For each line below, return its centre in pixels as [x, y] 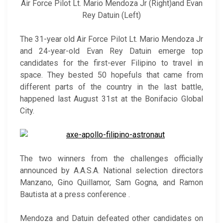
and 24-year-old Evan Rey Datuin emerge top [111, 51]
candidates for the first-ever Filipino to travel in [111, 63]
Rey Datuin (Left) [111, 15]
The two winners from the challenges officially [111, 158]
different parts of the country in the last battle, [111, 87]
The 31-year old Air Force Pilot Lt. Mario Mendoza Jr [111, 39]
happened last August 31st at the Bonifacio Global [111, 99]
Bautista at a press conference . [75, 194]
